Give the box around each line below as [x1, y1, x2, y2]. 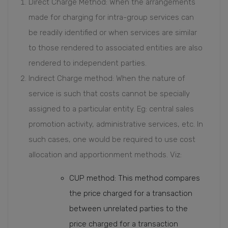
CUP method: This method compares [69, 174, 200, 183]
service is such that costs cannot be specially [28, 89, 190, 98]
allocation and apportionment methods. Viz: [28, 150, 182, 159]
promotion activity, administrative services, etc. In [28, 120, 203, 129]
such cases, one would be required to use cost [28, 135, 195, 144]
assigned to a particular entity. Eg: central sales [28, 104, 194, 113]
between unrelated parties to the [69, 204, 188, 213]
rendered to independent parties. [28, 59, 147, 68]
